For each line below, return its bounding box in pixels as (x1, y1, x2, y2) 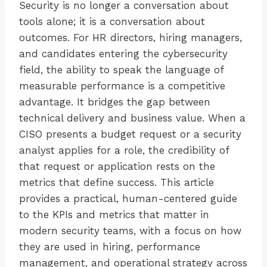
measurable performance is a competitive (19, 80, 225, 92)
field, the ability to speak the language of (19, 64, 223, 76)
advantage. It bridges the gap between (19, 96, 210, 108)
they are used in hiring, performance (19, 241, 200, 253)
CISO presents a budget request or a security (19, 128, 241, 141)
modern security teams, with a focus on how (19, 225, 241, 237)
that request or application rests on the (19, 160, 215, 173)
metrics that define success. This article (19, 176, 214, 189)
